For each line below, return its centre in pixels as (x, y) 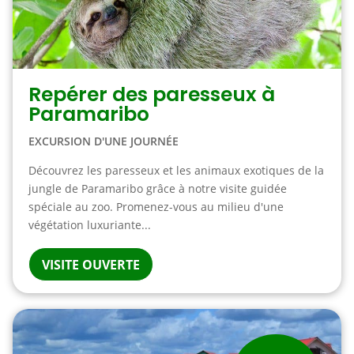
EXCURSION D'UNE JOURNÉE (103, 141)
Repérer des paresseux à (151, 94)
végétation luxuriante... (89, 225)
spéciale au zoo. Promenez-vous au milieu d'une (156, 207)
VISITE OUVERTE (90, 265)
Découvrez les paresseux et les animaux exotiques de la (176, 170)
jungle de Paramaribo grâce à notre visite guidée (157, 188)
